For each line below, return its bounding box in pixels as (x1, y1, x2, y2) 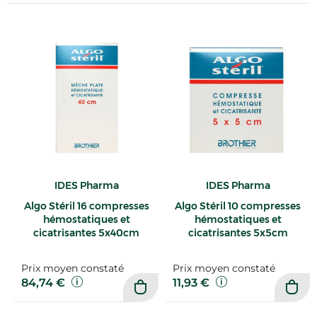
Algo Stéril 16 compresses (23, 200, 149, 213)
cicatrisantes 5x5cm (188, 226, 288, 240)
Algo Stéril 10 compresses (175, 200, 301, 213)
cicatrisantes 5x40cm (33, 226, 139, 240)
